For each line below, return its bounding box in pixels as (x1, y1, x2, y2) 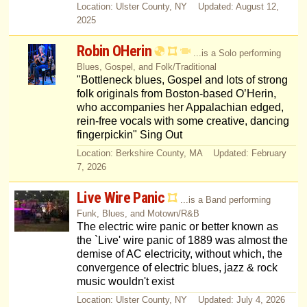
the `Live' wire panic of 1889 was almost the (76, 234, 288, 247)
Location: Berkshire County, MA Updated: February (76, 148, 286, 159)
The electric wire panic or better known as (76, 221, 278, 233)
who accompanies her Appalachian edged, (76, 101, 284, 114)
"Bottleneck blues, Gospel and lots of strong (76, 74, 288, 86)
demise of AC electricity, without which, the (76, 248, 282, 260)
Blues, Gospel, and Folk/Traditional (76, 62, 217, 73)
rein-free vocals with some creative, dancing (76, 115, 289, 127)
